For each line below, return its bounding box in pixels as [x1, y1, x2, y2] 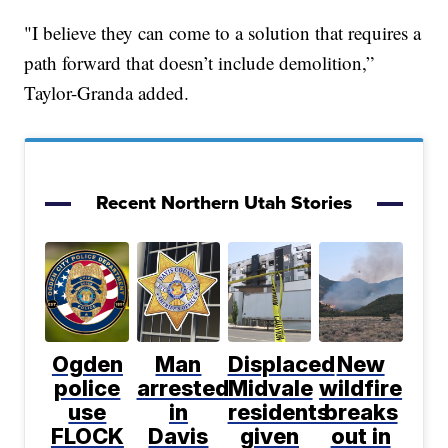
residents [227, 398, 329, 425]
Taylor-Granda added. [24, 79, 190, 105]
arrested [136, 374, 229, 401]
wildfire [319, 374, 403, 401]
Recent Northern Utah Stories [96, 187, 352, 216]
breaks [323, 398, 398, 425]
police [54, 374, 121, 401]
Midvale [227, 374, 313, 401]
